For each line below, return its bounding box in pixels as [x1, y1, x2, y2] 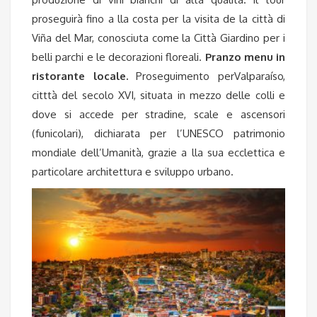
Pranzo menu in [204, 50, 285, 64]
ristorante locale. [32, 69, 128, 83]
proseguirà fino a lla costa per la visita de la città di [32, 11, 285, 25]
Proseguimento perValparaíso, [127, 69, 286, 83]
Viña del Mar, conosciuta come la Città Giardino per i [32, 30, 285, 45]
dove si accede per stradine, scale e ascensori [32, 107, 285, 121]
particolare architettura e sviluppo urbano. [32, 164, 234, 178]
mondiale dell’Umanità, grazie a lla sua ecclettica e [32, 145, 285, 159]
